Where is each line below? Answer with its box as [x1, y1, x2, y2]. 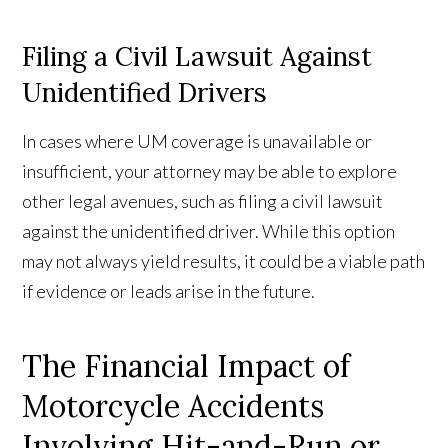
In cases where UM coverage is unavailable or [22, 130, 373, 153]
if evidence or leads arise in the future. [22, 280, 316, 303]
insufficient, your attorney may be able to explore [22, 160, 398, 183]
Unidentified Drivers [22, 76, 268, 110]
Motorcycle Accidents [22, 387, 325, 426]
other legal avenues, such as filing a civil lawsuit [22, 190, 384, 213]
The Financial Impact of [22, 347, 351, 386]
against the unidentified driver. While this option [22, 220, 396, 243]
